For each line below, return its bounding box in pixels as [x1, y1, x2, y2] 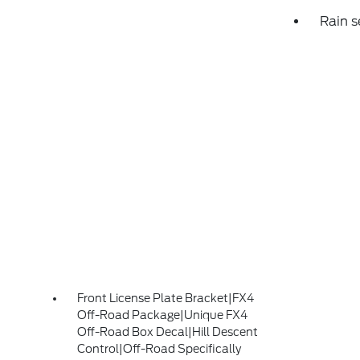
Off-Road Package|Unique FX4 [77, 309, 248, 321]
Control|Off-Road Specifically [77, 342, 242, 355]
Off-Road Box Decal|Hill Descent [77, 325, 259, 338]
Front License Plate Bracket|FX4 [77, 292, 255, 305]
